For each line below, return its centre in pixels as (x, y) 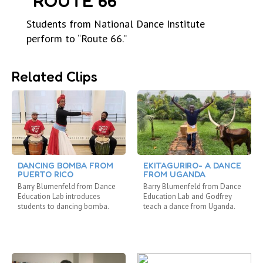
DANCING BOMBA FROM (65, 166)
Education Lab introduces (59, 197)
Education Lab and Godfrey (188, 197)
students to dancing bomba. (63, 207)
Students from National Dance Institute (116, 24)
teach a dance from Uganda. (189, 207)
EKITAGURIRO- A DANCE (192, 166)
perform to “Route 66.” (77, 39)
